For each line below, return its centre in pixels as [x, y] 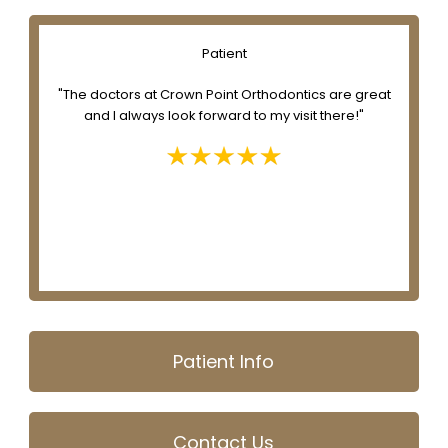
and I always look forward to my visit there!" [224, 116]
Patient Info [224, 361]
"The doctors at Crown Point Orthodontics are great [224, 95]
